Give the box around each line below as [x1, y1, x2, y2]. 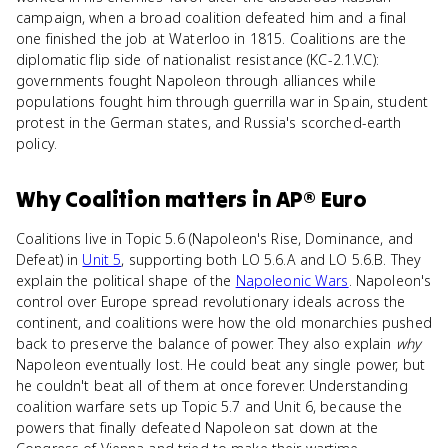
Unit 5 [82, 250, 122, 269]
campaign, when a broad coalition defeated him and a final [16, 8, 407, 27]
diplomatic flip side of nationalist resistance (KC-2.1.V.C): [16, 50, 379, 69]
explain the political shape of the [16, 271, 236, 290]
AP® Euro [276, 185, 368, 213]
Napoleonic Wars [235, 271, 349, 290]
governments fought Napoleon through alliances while [16, 71, 376, 90]
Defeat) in [16, 250, 83, 269]
